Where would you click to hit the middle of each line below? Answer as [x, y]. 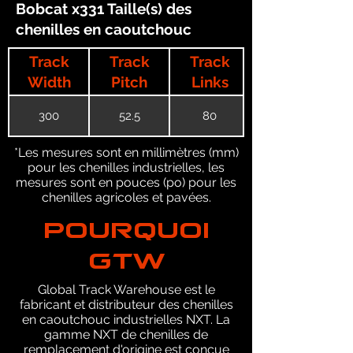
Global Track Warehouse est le [126, 290]
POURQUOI [126, 221]
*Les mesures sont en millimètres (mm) [126, 152]
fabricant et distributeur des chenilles [126, 305]
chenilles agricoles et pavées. [126, 197]
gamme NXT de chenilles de [126, 334]
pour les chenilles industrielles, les [126, 167]
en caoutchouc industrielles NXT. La [126, 320]
